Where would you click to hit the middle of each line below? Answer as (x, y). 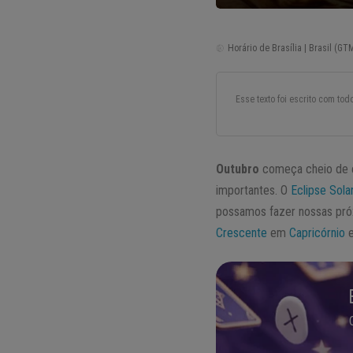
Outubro (238, 169)
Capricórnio (318, 233)
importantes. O (254, 191)
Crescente (242, 233)
